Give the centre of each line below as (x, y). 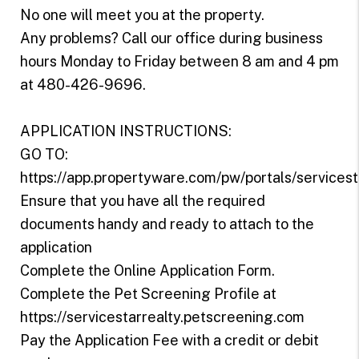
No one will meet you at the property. (142, 14)
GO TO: (44, 154)
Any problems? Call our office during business (171, 38)
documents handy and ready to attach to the (167, 224)
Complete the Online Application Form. (147, 270)
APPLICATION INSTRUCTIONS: (125, 131)
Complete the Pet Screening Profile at (148, 293)
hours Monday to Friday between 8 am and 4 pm (179, 61)
